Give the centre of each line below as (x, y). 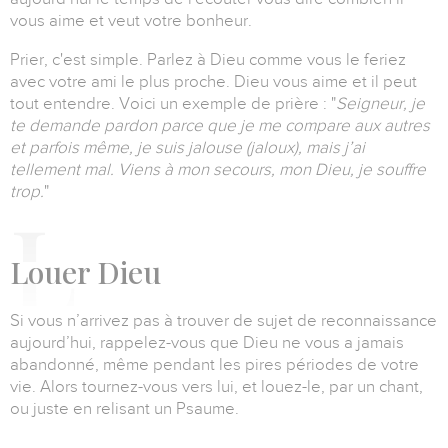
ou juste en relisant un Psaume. (124, 409)
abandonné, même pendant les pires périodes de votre (214, 365)
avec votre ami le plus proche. (122, 82)
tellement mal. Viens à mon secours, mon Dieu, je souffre (218, 170)
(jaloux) (272, 148)
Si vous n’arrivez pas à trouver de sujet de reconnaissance (223, 321)
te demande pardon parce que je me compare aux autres (220, 126)
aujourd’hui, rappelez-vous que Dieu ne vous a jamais (207, 343)
